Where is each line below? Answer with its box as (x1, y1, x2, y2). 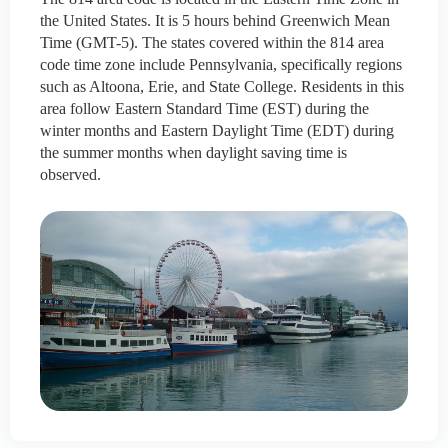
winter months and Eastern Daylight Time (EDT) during (40, 122, 394, 140)
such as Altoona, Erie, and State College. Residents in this (40, 78, 404, 96)
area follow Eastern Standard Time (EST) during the (40, 100, 369, 118)
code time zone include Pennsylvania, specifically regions (40, 56, 402, 74)
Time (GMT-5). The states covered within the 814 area (40, 34, 384, 52)
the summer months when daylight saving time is (40, 144, 347, 162)
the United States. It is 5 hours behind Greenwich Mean (40, 12, 390, 30)
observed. (40, 166, 101, 184)
